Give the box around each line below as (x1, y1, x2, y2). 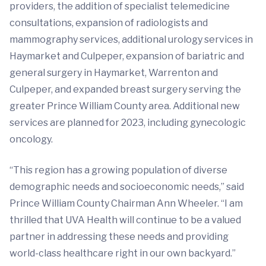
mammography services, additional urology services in (9, 34, 253, 45)
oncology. (9, 134, 53, 145)
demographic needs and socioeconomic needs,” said (9, 181, 244, 192)
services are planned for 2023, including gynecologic (9, 117, 246, 128)
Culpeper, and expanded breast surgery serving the (9, 84, 241, 95)
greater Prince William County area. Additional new (9, 100, 240, 112)
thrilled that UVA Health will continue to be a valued (9, 214, 241, 226)
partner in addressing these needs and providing (9, 231, 229, 242)
